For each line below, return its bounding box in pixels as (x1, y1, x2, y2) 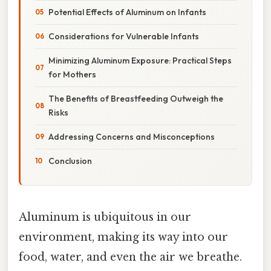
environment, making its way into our (19, 230, 228, 244)
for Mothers (48, 68, 96, 80)
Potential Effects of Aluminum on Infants (48, 6, 206, 18)
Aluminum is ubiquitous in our (19, 210, 191, 224)
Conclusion (48, 155, 92, 166)
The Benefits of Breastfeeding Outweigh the (48, 93, 223, 104)
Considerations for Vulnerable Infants (48, 30, 199, 42)
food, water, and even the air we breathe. (19, 250, 242, 264)
